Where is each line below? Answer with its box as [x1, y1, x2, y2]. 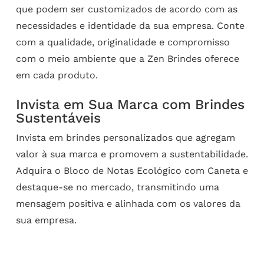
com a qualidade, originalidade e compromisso [15, 37, 230, 48]
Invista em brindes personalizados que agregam [15, 132, 235, 144]
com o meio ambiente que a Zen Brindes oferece [15, 53, 239, 65]
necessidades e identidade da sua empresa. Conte [15, 20, 245, 32]
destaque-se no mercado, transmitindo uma [15, 181, 219, 193]
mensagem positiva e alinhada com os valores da [15, 198, 240, 210]
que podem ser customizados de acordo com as [15, 4, 237, 15]
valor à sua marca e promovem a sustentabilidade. [15, 148, 248, 160]
